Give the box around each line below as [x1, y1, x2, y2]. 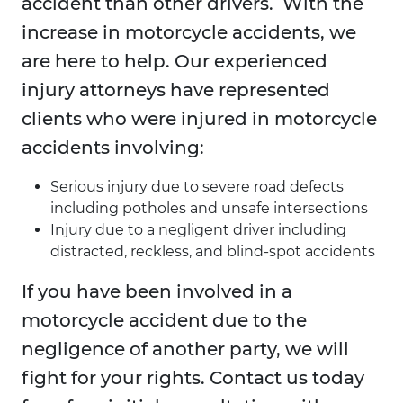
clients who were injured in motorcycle [22, 108, 377, 130]
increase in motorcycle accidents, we [22, 22, 356, 44]
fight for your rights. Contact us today [22, 367, 364, 390]
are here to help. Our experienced [22, 50, 327, 73]
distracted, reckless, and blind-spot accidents [50, 243, 375, 261]
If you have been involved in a [22, 281, 292, 303]
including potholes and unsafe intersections [50, 200, 368, 218]
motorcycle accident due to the [22, 309, 307, 332]
